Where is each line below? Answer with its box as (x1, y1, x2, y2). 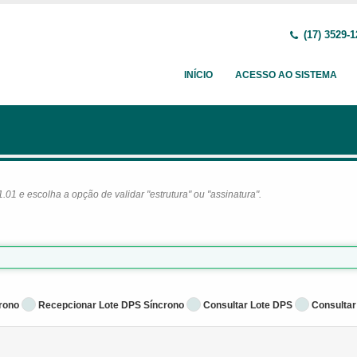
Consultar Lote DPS (203, 300, 292, 311)
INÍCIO (184, 69, 213, 80)
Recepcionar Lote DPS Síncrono (38, 300, 184, 311)
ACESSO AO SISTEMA (235, 69, 337, 80)
